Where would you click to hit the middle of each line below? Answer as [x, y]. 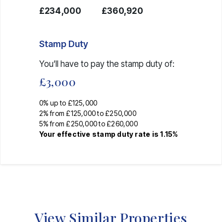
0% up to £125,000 [68, 103]
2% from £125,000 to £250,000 [87, 113]
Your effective [65, 134]
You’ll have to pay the [80, 64]
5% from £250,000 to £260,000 [88, 123]
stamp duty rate [121, 134]
